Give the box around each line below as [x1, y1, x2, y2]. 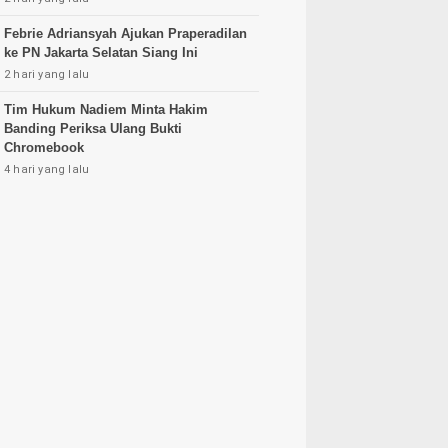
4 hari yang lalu [4, 163, 90, 176]
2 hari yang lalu [4, 68, 90, 81]
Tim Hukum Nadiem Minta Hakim [4, 102, 208, 117]
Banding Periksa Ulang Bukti [4, 121, 182, 136]
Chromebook [4, 140, 84, 155]
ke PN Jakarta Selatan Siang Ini [4, 45, 198, 60]
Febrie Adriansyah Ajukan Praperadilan [4, 26, 247, 41]
